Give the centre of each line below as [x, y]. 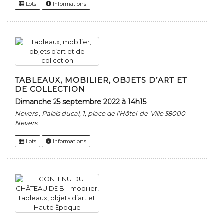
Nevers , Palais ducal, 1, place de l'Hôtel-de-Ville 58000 [100, 114]
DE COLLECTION [50, 89]
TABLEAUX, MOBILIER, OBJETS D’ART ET [101, 80]
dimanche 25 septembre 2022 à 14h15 [83, 102]
